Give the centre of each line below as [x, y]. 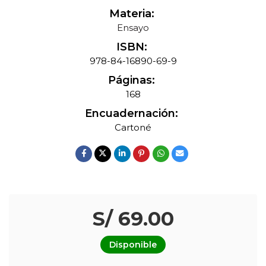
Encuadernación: [132, 114]
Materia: [132, 14]
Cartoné [133, 128]
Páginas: [132, 80]
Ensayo [133, 28]
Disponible [133, 245]
